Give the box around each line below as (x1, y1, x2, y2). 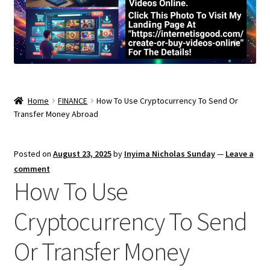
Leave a (225, 148, 254, 159)
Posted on (13, 148, 53, 159)
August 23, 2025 (52, 148, 111, 159)
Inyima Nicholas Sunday (124, 148, 215, 159)
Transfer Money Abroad (13, 108, 98, 119)
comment (13, 163, 50, 174)
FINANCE (58, 95, 88, 106)
